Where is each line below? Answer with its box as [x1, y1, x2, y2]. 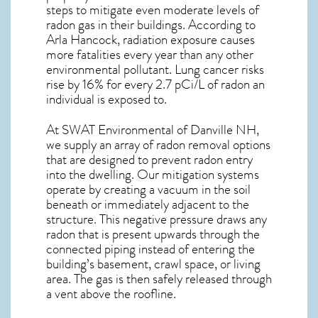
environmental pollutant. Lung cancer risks [46, 59, 264, 79]
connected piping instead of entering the [46, 238, 255, 259]
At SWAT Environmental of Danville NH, [46, 119, 259, 140]
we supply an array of [46, 134, 156, 155]
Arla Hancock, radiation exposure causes [46, 29, 255, 50]
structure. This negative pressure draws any [46, 209, 267, 229]
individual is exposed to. [46, 89, 167, 109]
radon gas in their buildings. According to [46, 14, 256, 35]
